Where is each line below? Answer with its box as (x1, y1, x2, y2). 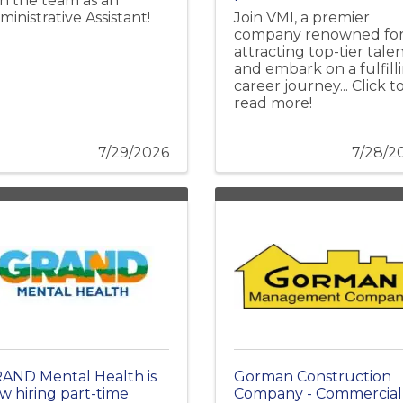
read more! (234, 94, 312, 112)
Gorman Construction (234, 368, 391, 386)
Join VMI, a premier (234, 9, 370, 27)
